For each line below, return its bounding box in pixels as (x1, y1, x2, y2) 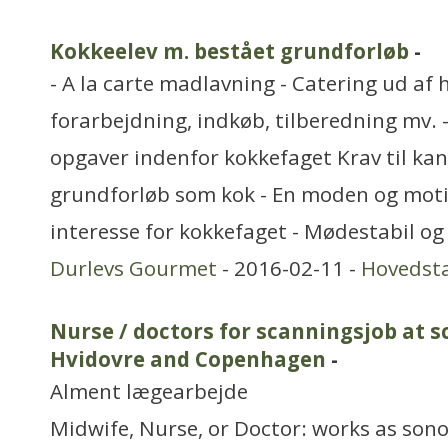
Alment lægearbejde (50, 377, 248, 405)
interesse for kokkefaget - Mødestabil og (50, 217, 444, 245)
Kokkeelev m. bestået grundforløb (50, 37, 409, 65)
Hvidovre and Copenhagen (50, 345, 326, 373)
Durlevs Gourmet (50, 254, 217, 282)
